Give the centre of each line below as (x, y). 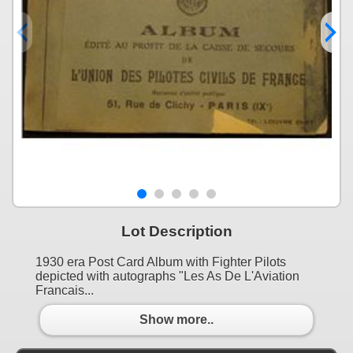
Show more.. (176, 320)
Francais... (65, 290)
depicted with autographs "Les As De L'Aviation (167, 276)
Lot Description (176, 231)
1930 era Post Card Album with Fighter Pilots (161, 262)
